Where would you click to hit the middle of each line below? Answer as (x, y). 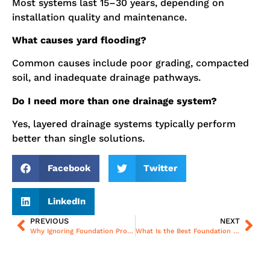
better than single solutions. (78, 139)
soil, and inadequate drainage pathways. (106, 78)
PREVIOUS (49, 221)
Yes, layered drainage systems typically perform (124, 124)
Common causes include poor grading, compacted (130, 63)
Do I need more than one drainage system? (115, 101)
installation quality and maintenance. (99, 17)
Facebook (69, 168)
